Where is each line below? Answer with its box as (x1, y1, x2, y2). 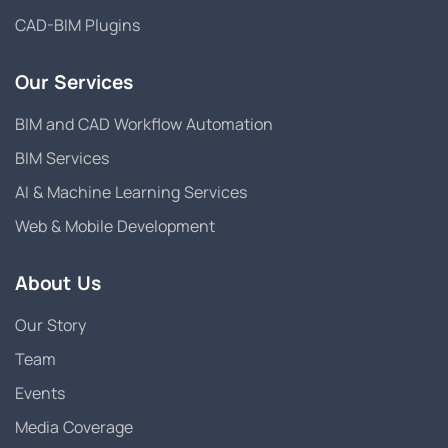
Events (15, 382, 65, 405)
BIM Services (15, 147, 109, 170)
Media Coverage (15, 416, 133, 439)
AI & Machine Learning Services (15, 181, 247, 204)
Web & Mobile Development (15, 215, 215, 238)
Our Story (15, 314, 86, 337)
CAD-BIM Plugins (15, 14, 140, 37)
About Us (15, 270, 101, 297)
